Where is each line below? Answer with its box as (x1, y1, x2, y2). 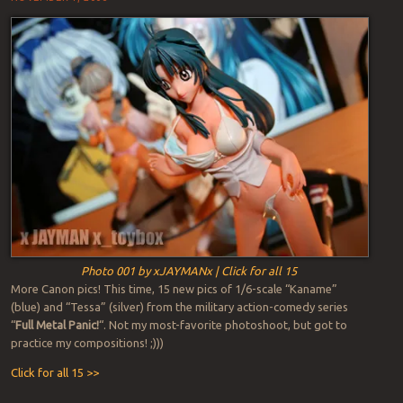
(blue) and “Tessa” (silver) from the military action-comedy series (10, 300, 348, 313)
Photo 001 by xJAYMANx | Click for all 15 (80, 264, 297, 277)
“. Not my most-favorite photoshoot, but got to (98, 318, 347, 331)
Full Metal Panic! (14, 318, 99, 331)
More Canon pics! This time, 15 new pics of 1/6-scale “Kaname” (10, 282, 337, 295)
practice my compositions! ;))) (10, 336, 164, 349)
